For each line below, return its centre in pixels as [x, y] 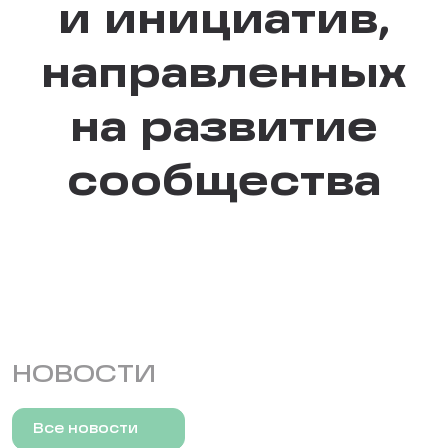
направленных [224, 75]
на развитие [224, 129]
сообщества [224, 183]
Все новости [85, 428]
